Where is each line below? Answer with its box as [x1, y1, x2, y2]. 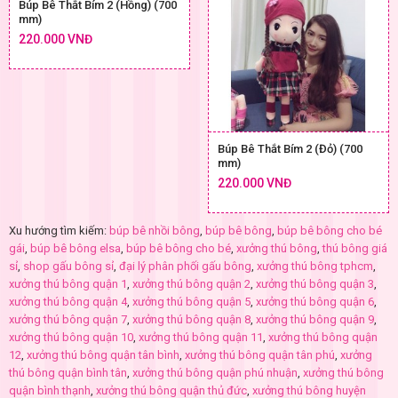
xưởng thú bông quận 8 [132, 313, 251, 327]
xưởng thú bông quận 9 [256, 313, 374, 327]
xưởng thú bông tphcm [257, 259, 373, 274]
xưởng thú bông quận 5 [132, 295, 251, 309]
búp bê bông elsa [30, 242, 121, 256]
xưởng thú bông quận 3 [256, 277, 374, 291]
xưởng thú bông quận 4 [9, 295, 127, 309]
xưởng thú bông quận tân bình [27, 348, 179, 362]
